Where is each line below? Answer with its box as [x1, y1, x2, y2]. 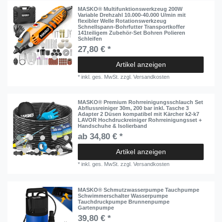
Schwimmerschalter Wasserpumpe [78, 192, 168, 199]
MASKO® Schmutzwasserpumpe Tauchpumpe [78, 186, 200, 193]
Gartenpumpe [78, 204, 114, 211]
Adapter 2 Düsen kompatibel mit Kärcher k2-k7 [78, 111, 200, 117]
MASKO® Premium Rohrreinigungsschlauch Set [78, 99, 204, 106]
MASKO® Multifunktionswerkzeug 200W [78, 6, 183, 12]
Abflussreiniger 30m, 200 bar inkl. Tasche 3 [78, 105, 189, 111]
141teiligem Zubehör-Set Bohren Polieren [78, 30, 186, 36]
